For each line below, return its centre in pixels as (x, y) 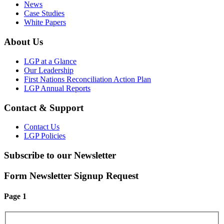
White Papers (45, 22)
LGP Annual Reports (57, 88)
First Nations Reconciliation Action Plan (87, 79)
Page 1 (15, 196)
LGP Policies (45, 136)
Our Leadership (49, 70)
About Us (23, 42)
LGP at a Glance (50, 61)
